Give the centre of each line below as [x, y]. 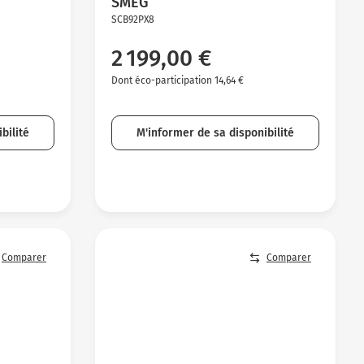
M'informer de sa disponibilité [215, 132]
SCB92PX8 [132, 19]
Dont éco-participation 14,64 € [177, 80]
